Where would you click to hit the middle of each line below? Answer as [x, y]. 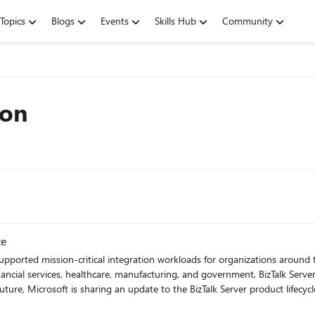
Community [247, 21]
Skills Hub [175, 21]
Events [115, 21]
